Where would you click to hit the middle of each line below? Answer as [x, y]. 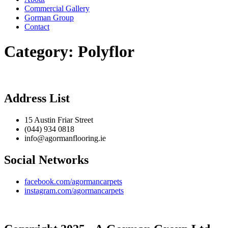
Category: [41, 52]
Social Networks [46, 160]
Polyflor [106, 52]
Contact [37, 27]
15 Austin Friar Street [59, 120]
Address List [37, 98]
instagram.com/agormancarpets [74, 190]
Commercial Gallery [57, 8]
